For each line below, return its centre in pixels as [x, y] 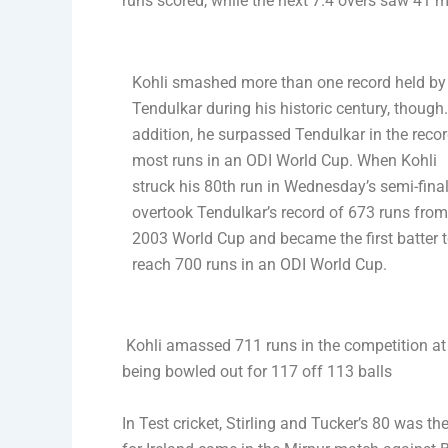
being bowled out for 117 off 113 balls [257, 372]
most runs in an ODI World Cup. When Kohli [284, 160]
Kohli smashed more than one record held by [289, 82]
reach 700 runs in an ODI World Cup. [259, 264]
